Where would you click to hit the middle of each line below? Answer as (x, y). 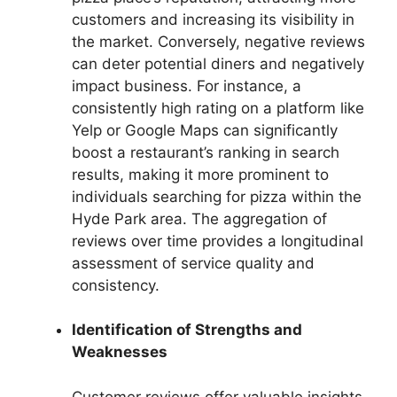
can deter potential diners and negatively (218, 63)
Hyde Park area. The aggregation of (199, 218)
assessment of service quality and (193, 263)
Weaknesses (120, 352)
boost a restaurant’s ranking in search (206, 152)
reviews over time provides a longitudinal (218, 241)
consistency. (116, 285)
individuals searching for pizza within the (217, 196)
